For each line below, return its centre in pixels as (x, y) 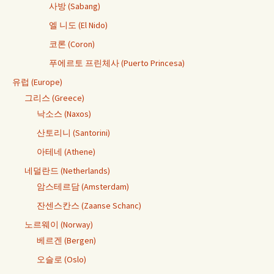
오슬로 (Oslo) (61, 259)
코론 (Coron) (72, 44)
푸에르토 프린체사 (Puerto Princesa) (117, 63)
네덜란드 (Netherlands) (67, 170)
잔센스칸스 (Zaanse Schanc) (89, 205)
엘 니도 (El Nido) (78, 25)
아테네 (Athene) (66, 151)
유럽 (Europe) (37, 82)
